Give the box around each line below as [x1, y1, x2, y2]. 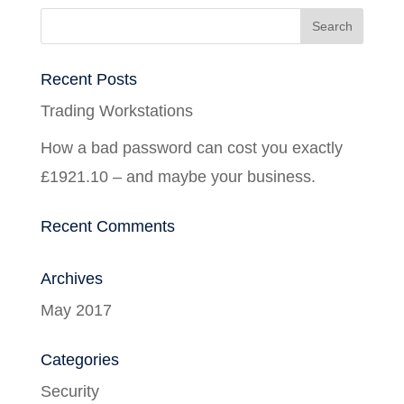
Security [40, 382, 99, 400]
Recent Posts [40, 70, 137, 88]
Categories [40, 351, 119, 369]
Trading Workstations [40, 102, 193, 120]
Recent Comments [40, 217, 175, 235]
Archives [40, 270, 103, 288]
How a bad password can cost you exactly [40, 139, 343, 157]
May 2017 [40, 301, 112, 319]
